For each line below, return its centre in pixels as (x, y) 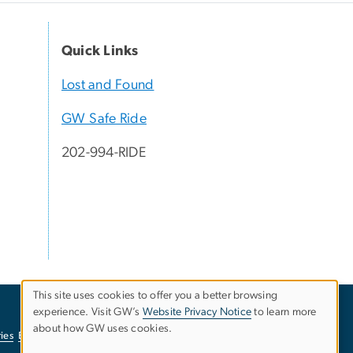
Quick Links (100, 52)
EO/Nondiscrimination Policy (84, 336)
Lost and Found (108, 85)
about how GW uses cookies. (103, 329)
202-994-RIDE (104, 153)
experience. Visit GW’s (88, 312)
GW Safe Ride (104, 119)
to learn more (284, 312)
